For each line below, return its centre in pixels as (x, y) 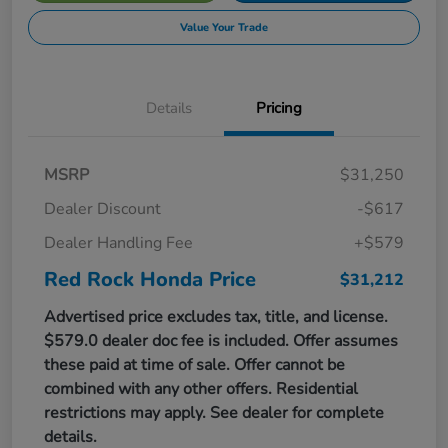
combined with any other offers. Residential (201, 388)
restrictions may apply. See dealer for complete (214, 412)
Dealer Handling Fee (118, 242)
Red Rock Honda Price (150, 279)
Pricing (279, 107)
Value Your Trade (224, 27)
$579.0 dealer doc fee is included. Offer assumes (221, 340)
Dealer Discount (102, 208)
